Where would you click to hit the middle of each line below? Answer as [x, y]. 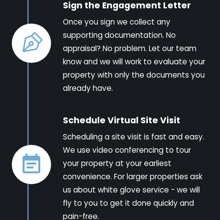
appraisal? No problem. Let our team [130, 48]
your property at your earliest [117, 163]
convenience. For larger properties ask [133, 176]
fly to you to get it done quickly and [128, 203]
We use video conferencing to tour [127, 150]
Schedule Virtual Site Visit [122, 120]
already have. [88, 88]
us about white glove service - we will [131, 190]
